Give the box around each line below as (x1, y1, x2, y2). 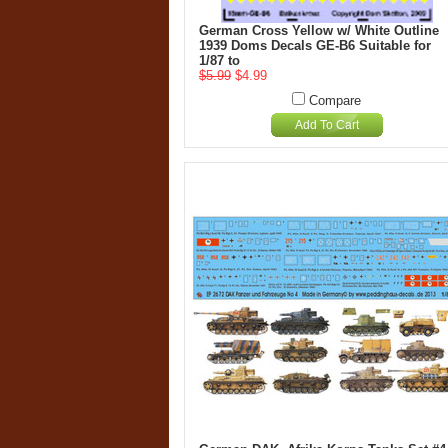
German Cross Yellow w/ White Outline (199, 23, 439, 38)
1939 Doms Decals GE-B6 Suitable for (199, 38, 431, 53)
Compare (309, 93, 361, 108)
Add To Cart (294, 118, 359, 132)
